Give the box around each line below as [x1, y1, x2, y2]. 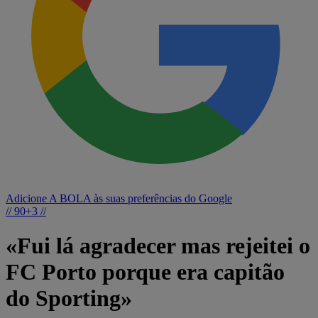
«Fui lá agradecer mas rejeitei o [6, 233, 310, 259]
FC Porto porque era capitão [6, 259, 285, 285]
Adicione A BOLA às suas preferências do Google [6, 192, 232, 204]
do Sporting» [6, 285, 132, 312]
